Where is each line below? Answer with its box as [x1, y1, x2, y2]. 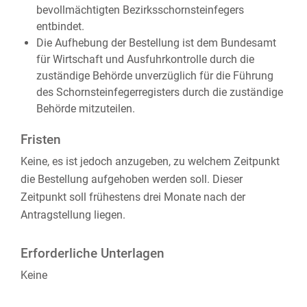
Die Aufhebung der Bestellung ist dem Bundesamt [36, 36, 276, 49]
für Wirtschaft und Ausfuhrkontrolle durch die [36, 53, 254, 66]
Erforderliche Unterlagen [21, 246, 164, 261]
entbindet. [36, 20, 84, 33]
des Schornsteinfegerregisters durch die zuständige [36, 86, 283, 99]
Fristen [21, 132, 61, 147]
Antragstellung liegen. [21, 208, 125, 221]
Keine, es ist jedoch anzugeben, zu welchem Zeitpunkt [21, 155, 280, 168]
